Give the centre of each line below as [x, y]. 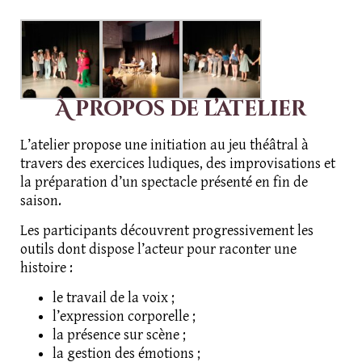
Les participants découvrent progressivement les [167, 231]
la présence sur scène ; [119, 335]
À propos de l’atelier [181, 110]
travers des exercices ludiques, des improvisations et [178, 164]
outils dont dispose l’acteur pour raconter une [158, 250]
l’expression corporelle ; [124, 317]
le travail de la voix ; [114, 298]
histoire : [46, 268]
